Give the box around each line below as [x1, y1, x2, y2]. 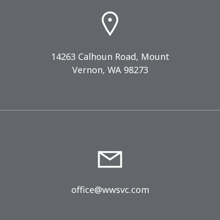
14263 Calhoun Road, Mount [51, 51, 169, 63]
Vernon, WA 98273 [72, 64, 148, 76]
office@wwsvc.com [71, 184, 149, 196]
